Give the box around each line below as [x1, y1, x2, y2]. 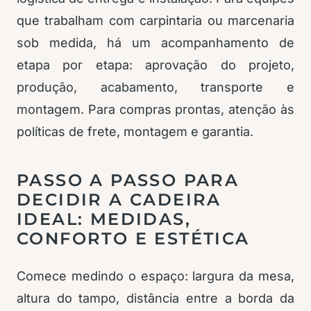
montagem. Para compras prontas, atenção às [17, 102, 294, 117]
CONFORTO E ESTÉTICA [17, 228, 250, 249]
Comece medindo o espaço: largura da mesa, [17, 269, 294, 283]
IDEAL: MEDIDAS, [17, 209, 191, 229]
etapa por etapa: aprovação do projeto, [17, 58, 294, 72]
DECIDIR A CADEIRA [17, 190, 221, 210]
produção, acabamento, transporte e [17, 80, 294, 94]
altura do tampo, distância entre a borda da [17, 291, 294, 305]
